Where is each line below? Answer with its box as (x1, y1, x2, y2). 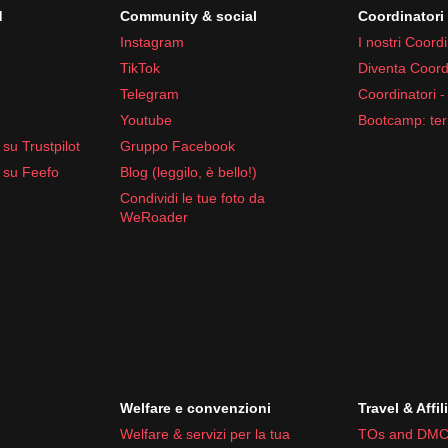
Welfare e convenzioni (120, 399, 271, 416)
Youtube (120, 111, 172, 128)
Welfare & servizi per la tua (120, 425, 290, 442)
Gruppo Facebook (120, 137, 235, 154)
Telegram (120, 85, 179, 102)
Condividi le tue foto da (120, 189, 265, 206)
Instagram (120, 33, 184, 50)
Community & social (120, 7, 257, 24)
